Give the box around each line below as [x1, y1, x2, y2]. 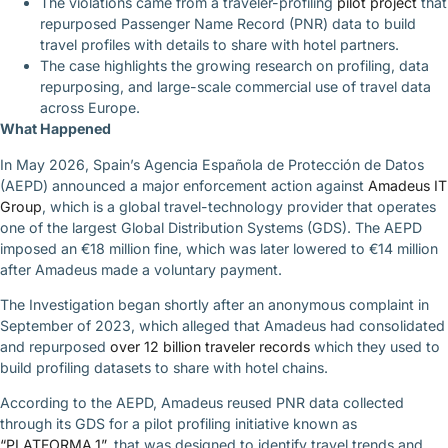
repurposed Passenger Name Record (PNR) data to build [40, 15, 416, 33]
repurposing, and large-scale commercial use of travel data [40, 78, 431, 96]
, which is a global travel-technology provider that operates [42, 197, 436, 215]
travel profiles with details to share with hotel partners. [40, 36, 399, 54]
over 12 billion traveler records [110, 337, 310, 355]
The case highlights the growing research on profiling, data [40, 57, 429, 75]
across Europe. [40, 99, 140, 117]
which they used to [310, 337, 440, 355]
